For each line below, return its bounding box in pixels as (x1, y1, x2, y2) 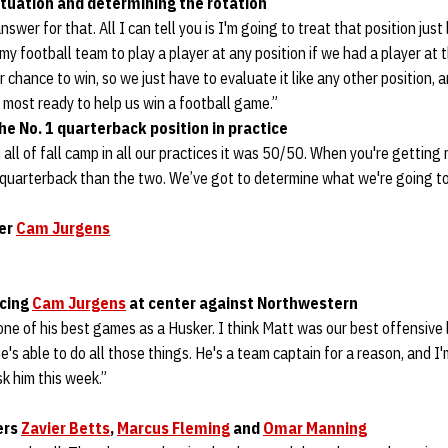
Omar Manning (263, 418, 367, 438)
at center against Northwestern (126, 293, 358, 313)
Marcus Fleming (117, 418, 230, 438)
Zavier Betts (21, 418, 110, 438)
